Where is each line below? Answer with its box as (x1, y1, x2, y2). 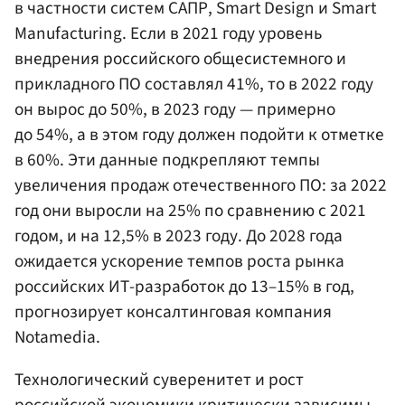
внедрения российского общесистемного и (14, 46, 346, 72)
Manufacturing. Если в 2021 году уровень (14, 21, 322, 47)
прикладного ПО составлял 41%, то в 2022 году (14, 71, 373, 98)
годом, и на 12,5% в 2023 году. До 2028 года (14, 223, 343, 250)
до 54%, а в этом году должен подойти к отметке (14, 122, 384, 148)
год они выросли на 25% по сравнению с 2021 (14, 198, 366, 224)
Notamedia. (14, 325, 100, 351)
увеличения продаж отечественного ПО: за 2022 (14, 173, 387, 199)
